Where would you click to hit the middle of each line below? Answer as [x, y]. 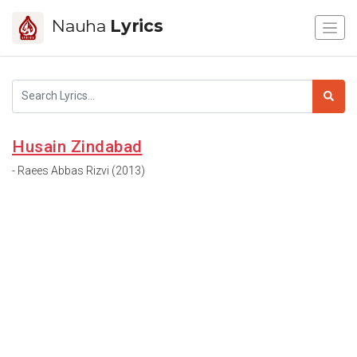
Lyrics [137, 25]
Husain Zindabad [77, 146]
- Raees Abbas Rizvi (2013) [78, 170]
